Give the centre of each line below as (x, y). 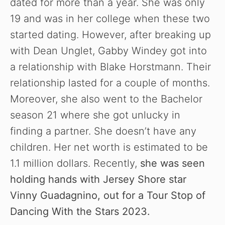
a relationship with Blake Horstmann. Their (110, 67)
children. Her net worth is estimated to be (109, 147)
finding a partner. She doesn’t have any (103, 131)
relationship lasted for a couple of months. (110, 83)
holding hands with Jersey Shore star (98, 179)
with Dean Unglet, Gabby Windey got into (108, 50)
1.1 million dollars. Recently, (75, 163)
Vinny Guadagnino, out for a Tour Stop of (108, 195)
